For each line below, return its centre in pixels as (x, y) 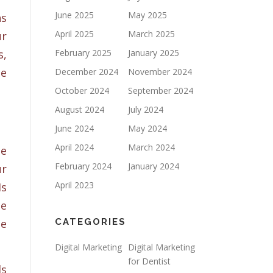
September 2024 (161, 90)
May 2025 (147, 15)
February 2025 (83, 53)
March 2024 (151, 147)
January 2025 (154, 53)
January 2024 (154, 166)
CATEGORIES (90, 222)
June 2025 (74, 15)
